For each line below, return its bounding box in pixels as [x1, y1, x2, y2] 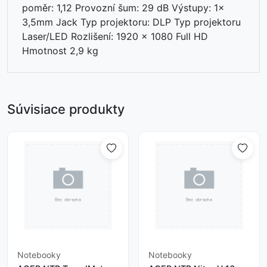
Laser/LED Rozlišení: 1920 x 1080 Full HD [22, 30, 208, 42]
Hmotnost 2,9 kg [22, 44, 98, 57]
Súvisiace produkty [7, 101, 125, 117]
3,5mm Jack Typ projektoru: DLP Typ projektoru [22, 15, 241, 28]
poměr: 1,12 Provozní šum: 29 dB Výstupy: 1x [22, 1, 225, 14]
